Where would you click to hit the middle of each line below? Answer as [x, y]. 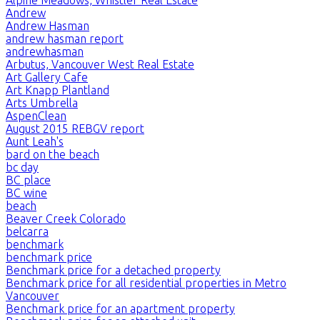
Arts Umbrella [42, 102]
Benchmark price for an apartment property [120, 308]
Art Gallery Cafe [47, 77]
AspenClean [36, 115]
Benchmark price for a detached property [113, 270]
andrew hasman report [65, 38]
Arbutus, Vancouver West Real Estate [100, 64]
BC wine [26, 192]
